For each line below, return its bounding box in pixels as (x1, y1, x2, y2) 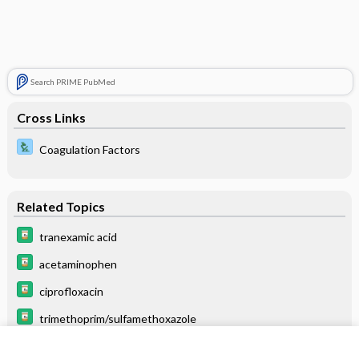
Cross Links (16, 110, 86, 125)
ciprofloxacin (38, 284, 103, 298)
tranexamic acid (38, 229, 117, 244)
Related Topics (16, 198, 105, 214)
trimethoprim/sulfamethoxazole (38, 311, 196, 325)
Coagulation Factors (38, 142, 140, 156)
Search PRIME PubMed (30, 77, 115, 87)
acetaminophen (38, 256, 117, 271)
